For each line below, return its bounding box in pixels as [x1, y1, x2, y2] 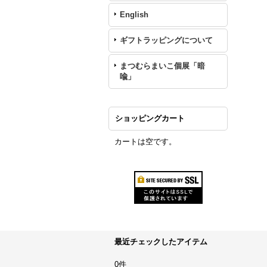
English [120, 10, 148, 19]
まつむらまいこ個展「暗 [120, 61, 205, 70]
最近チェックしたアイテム [114, 237, 207, 246]
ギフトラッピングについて [120, 35, 213, 45]
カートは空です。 [114, 136, 176, 146]
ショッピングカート [115, 113, 185, 123]
